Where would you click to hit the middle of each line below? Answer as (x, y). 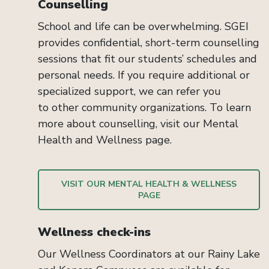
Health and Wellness (90, 140)
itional (221, 75)
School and (66, 26)
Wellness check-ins (94, 232)
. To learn (228, 107)
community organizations (143, 107)
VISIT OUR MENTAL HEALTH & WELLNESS (149, 184)
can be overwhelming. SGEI (180, 26)
